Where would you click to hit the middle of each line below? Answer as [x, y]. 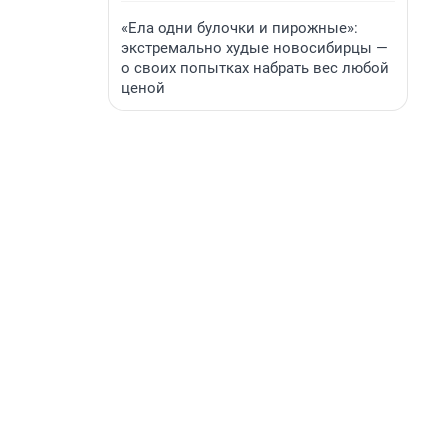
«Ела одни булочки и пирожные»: [239, 28]
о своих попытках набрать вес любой [255, 68]
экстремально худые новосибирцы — [254, 48]
